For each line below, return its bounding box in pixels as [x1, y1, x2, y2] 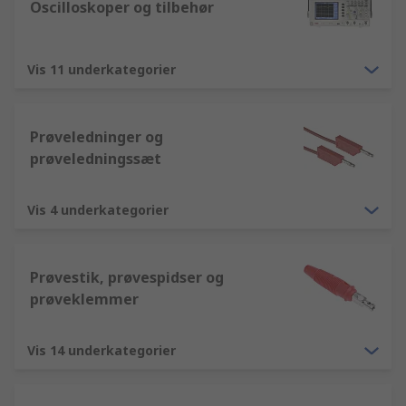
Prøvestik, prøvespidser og [30, 267, 224, 287]
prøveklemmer [30, 289, 139, 309]
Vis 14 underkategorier [27, 342, 176, 359]
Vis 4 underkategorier [27, 201, 169, 218]
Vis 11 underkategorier [27, 61, 176, 78]
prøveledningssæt [30, 149, 161, 169]
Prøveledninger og [30, 127, 163, 147]
